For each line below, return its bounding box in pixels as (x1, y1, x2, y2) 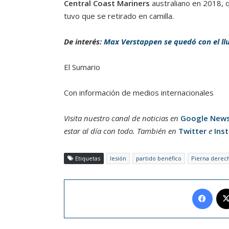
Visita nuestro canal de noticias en (63, 112, 180, 123)
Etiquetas (73, 154, 100, 162)
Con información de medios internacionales (63, 87, 214, 98)
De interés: (63, 36, 104, 47)
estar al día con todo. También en (63, 125, 178, 136)
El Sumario (63, 61, 100, 72)
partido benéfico (135, 154, 181, 162)
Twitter (178, 125, 207, 136)
